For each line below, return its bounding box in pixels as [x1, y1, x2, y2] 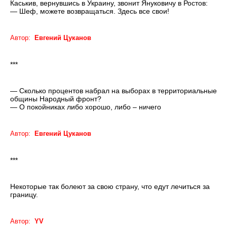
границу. [10, 191, 38, 199]
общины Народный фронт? [10, 95, 101, 103]
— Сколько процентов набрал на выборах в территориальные [10, 87, 217, 95]
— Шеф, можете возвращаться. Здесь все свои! [10, 7, 169, 16]
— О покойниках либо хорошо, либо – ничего [10, 103, 161, 111]
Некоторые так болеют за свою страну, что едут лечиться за [10, 182, 210, 191]
